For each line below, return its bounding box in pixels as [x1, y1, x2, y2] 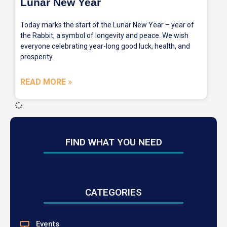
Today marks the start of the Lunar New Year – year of [20, 21, 194, 29]
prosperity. [20, 53, 54, 61]
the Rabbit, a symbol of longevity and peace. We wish [20, 31, 188, 40]
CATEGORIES [85, 186, 142, 198]
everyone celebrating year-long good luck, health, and [20, 42, 190, 50]
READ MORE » [20, 77, 72, 87]
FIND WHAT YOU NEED [65, 136, 162, 148]
